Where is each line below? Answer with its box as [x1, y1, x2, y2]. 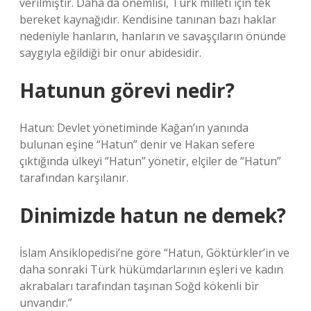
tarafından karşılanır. [19, 170, 128, 185]
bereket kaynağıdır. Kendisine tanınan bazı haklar [19, 12, 276, 27]
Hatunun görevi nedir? [19, 77, 235, 103]
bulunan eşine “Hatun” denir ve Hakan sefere [19, 137, 255, 152]
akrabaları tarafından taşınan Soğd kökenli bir [19, 278, 259, 294]
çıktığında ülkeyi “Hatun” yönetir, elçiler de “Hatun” [19, 153, 281, 169]
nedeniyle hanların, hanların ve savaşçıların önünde [19, 28, 286, 44]
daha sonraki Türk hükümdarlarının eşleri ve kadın [19, 262, 283, 277]
